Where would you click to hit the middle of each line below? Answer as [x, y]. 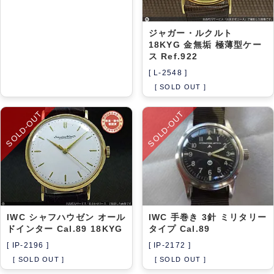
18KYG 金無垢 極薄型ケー [205, 44]
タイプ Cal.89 [179, 228]
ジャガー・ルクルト [191, 33]
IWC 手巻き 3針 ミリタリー [208, 217]
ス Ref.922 [173, 56]
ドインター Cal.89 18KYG [65, 228]
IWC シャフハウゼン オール [66, 217]
